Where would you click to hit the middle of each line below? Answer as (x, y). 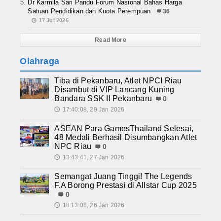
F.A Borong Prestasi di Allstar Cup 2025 (126, 185)
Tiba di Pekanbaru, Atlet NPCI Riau (118, 81)
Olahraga (39, 61)
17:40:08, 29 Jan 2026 (93, 110)
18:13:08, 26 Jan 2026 (93, 205)
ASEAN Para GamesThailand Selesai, (124, 129)
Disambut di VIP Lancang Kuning (114, 90)
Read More (110, 40)
